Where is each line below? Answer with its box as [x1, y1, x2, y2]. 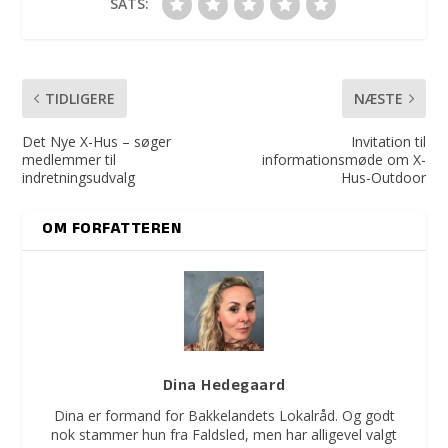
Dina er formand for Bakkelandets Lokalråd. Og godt [53, 406, 395, 426]
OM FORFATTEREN [42, 217, 182, 244]
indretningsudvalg [22, 168, 136, 188]
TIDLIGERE [45, 89, 116, 109]
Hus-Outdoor [340, 168, 426, 188]
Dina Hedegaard [162, 374, 286, 401]
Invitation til [350, 132, 426, 152]
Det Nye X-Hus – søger [22, 132, 172, 152]
